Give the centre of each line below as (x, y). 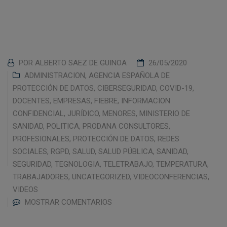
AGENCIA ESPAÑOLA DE (129, 75)
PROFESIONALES (41, 139)
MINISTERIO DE (165, 113)
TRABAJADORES (41, 177)
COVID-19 (176, 88)
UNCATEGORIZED (101, 177)
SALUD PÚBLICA (126, 151)
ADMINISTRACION (55, 75)
